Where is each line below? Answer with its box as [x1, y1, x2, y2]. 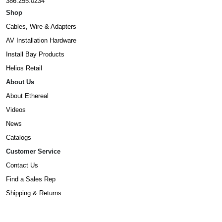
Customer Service [6, 147, 60, 155]
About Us [6, 78, 34, 86]
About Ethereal [6, 92, 49, 100]
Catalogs [6, 133, 31, 141]
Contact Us [6, 161, 38, 169]
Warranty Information [6, 203, 66, 211]
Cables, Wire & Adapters [6, 22, 76, 30]
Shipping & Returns [6, 189, 61, 197]
